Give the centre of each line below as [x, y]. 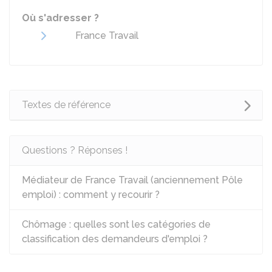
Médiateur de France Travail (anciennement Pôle [132, 180]
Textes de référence [66, 105]
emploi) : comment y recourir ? [91, 195]
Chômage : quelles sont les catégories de [116, 224]
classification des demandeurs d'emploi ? [115, 239]
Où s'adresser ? [60, 18]
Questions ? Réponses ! [75, 150]
